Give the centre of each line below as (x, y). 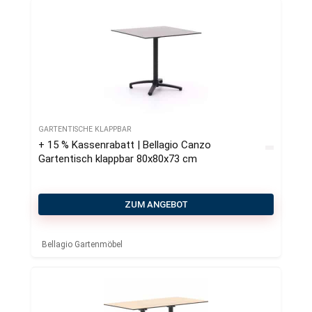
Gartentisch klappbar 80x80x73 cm (118, 158)
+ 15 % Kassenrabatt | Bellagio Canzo (125, 145)
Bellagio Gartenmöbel (82, 244)
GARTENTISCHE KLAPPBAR (85, 129)
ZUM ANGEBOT (156, 204)
